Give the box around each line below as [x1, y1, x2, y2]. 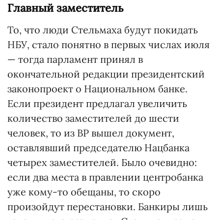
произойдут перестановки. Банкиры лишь [7, 200, 208, 213]
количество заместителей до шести [7, 112, 179, 124]
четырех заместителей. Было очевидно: [7, 156, 197, 168]
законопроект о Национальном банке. [7, 82, 188, 95]
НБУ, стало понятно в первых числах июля [7, 38, 210, 51]
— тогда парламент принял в [7, 53, 143, 65]
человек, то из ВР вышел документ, [7, 127, 174, 139]
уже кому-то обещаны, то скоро [7, 186, 161, 198]
